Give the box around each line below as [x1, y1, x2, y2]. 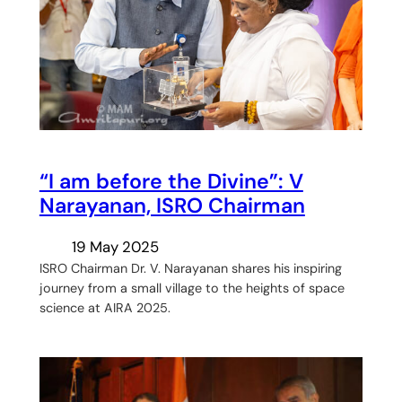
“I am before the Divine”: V [39, 167, 303, 195]
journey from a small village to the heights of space [39, 280, 345, 297]
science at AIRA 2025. [39, 300, 170, 317]
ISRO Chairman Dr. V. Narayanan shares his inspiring [39, 260, 342, 277]
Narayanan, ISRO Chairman [39, 191, 305, 219]
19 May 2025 [71, 237, 159, 258]
